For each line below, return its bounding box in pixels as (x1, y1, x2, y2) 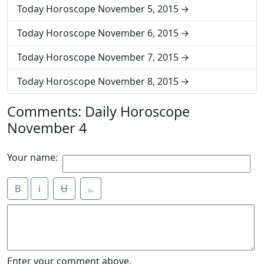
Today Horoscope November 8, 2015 (17, 75, 179, 88)
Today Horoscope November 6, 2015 (17, 27, 179, 39)
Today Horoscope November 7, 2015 (17, 51, 179, 64)
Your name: (7, 151, 58, 164)
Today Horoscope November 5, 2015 (17, 2, 179, 15)
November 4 (7, 118, 87, 137)
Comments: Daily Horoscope (7, 102, 190, 121)
